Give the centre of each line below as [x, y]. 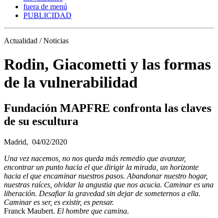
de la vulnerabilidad [71, 82]
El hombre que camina [92, 211]
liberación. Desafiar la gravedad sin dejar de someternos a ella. [102, 194]
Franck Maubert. [30, 211]
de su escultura [41, 121]
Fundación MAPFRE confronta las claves [108, 108]
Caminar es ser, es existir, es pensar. [59, 202]
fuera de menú [45, 6]
